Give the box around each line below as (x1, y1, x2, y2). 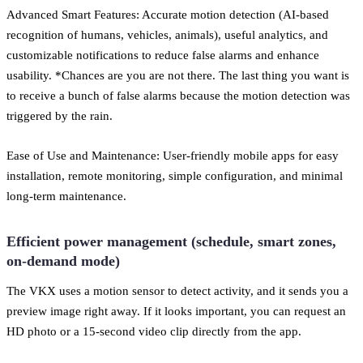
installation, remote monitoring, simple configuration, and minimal (6, 169, 343, 183)
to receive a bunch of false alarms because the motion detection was (6, 88, 350, 103)
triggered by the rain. (6, 109, 113, 123)
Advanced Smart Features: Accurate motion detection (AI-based (6, 7, 329, 22)
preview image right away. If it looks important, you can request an (6, 304, 346, 318)
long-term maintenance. (6, 189, 126, 203)
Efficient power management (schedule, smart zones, (6, 233, 336, 250)
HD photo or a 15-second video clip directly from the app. (6, 324, 301, 339)
